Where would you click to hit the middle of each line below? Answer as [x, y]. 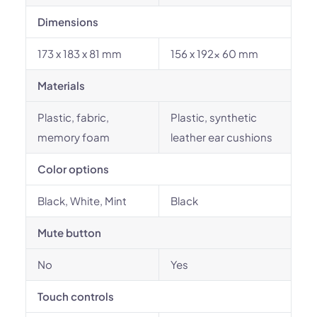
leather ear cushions [221, 137]
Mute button [69, 232]
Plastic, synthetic [214, 117]
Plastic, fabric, [73, 117]
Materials [61, 85]
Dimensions [68, 22]
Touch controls [76, 296]
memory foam [74, 137]
